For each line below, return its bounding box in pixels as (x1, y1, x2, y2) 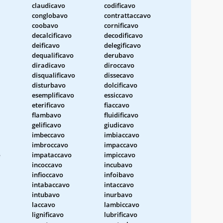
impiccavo (104, 150, 135, 159)
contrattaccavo (104, 10, 151, 20)
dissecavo (104, 70, 134, 80)
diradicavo (32, 60, 65, 70)
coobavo (32, 20, 58, 30)
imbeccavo (32, 130, 65, 139)
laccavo (32, 200, 55, 209)
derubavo (104, 50, 134, 60)
